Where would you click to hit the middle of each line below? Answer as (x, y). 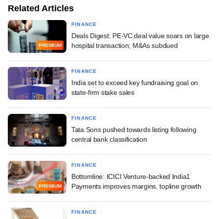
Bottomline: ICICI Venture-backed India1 (131, 176)
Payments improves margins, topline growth (136, 186)
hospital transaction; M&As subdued (125, 45)
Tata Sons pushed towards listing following (134, 129)
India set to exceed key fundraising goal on (135, 82)
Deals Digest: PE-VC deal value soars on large (140, 35)
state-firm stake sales (103, 92)
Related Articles (41, 8)
